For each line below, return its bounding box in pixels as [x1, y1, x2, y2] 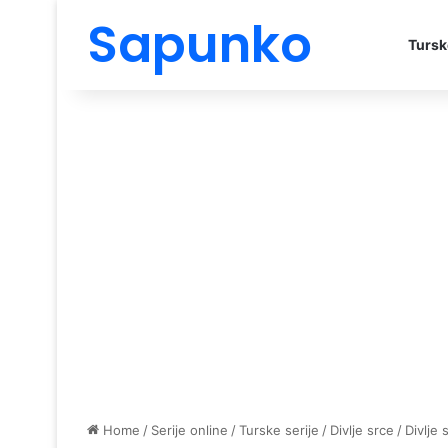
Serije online [151, 422, 228, 438]
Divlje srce [330, 422, 394, 438]
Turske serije [239, 422, 319, 438]
